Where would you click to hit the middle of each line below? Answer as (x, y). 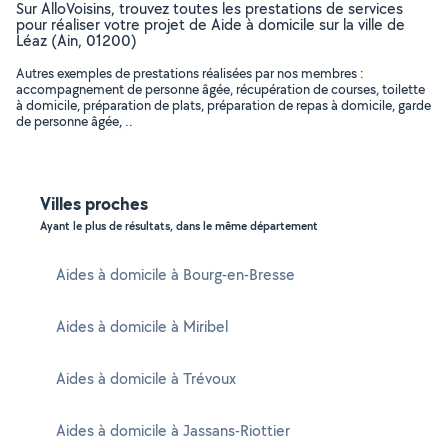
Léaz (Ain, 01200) (76, 40)
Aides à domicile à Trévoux (146, 378)
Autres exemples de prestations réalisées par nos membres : (190, 73)
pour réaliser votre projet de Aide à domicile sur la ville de (210, 24)
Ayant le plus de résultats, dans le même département (179, 226)
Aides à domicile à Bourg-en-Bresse (175, 274)
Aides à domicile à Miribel (142, 326)
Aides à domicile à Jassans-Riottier (173, 430)
